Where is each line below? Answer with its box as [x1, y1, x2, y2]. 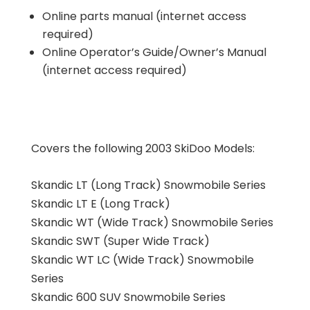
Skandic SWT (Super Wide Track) [30, 233, 210, 249]
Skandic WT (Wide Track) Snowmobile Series [30, 215, 273, 230]
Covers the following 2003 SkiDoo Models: [30, 140, 255, 156]
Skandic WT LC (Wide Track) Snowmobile [30, 252, 254, 268]
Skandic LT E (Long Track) [30, 196, 170, 212]
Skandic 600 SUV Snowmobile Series [30, 289, 226, 305]
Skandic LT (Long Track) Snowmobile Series [30, 177, 266, 193]
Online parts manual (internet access [42, 8, 246, 24]
